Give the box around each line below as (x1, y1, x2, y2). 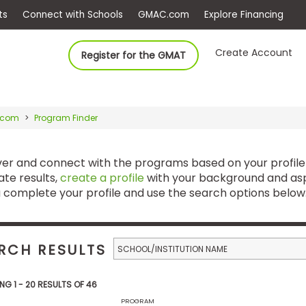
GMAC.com (216, 10, 277, 25)
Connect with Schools (80, 10, 199, 25)
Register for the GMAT (81, 48, 186, 62)
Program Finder (33, 112, 98, 124)
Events (26, 10, 63, 25)
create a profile (59, 169, 144, 186)
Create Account (215, 46, 293, 59)
